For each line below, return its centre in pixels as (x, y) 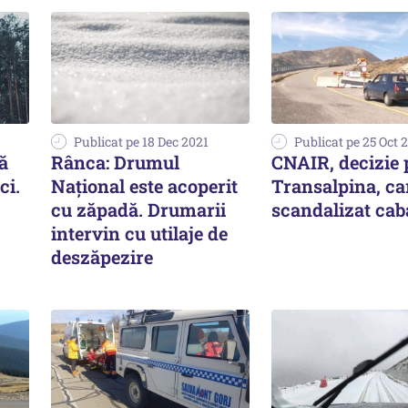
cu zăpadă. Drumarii (138, 209)
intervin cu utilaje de (139, 233)
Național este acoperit (144, 185)
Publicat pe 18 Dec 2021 (141, 141)
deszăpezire (102, 256)
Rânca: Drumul (115, 162)
